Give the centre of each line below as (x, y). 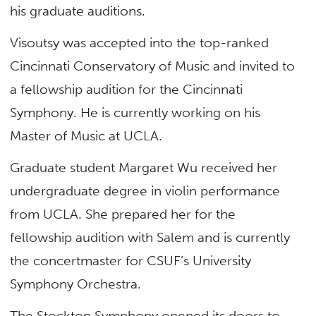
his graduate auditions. (78, 11)
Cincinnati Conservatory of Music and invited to (153, 66)
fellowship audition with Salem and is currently (150, 238)
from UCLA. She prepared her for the (123, 214)
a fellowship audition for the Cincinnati (127, 89)
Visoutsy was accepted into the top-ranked (140, 42)
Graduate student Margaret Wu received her (144, 168)
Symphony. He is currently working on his (135, 112)
